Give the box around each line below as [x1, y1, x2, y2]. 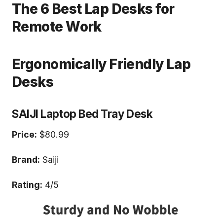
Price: [12, 129, 37, 140]
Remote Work [12, 18, 102, 36]
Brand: [12, 154, 40, 165]
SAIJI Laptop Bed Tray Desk [12, 107, 153, 121]
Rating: [12, 180, 42, 190]
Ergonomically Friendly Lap [12, 56, 191, 73]
